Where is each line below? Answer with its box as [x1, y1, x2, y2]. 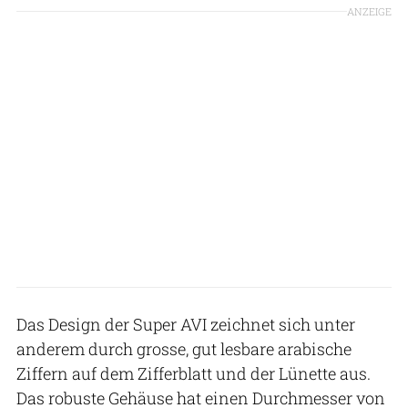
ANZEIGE [347, 4, 392, 18]
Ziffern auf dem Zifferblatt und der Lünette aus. [16, 362, 371, 384]
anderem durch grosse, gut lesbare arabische [16, 337, 352, 360]
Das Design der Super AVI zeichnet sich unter [16, 312, 355, 335]
